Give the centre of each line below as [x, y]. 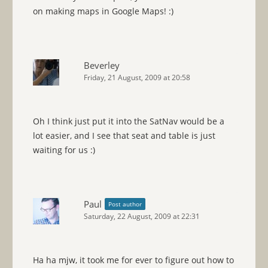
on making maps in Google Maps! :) [103, 11]
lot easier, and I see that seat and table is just [124, 136]
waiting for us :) [64, 150]
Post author [125, 204]
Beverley [101, 66]
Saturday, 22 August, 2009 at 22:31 [141, 217]
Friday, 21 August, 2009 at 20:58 [137, 78]
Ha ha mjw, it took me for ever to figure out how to [133, 260]
